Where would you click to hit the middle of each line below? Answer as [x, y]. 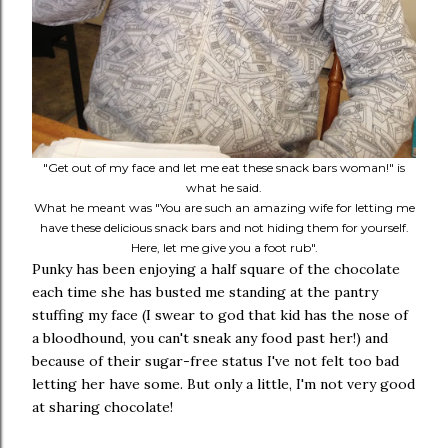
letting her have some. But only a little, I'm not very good [223, 384]
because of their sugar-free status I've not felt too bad [215, 361]
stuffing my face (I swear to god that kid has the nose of [220, 315]
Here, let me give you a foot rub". [224, 247]
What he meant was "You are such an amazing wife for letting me [224, 207]
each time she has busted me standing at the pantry [205, 292]
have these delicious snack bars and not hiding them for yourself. [224, 227]
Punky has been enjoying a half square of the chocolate [216, 269]
